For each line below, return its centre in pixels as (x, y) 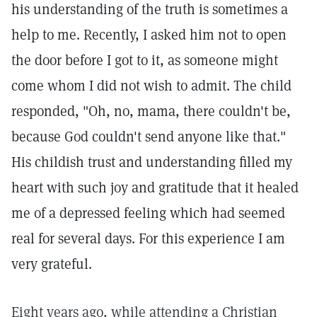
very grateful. (52, 264)
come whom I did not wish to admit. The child (151, 86)
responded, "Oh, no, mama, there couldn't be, (151, 111)
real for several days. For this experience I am (148, 238)
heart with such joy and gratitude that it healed (155, 188)
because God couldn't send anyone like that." (149, 137)
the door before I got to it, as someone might (145, 60)
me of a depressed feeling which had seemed (148, 213)
